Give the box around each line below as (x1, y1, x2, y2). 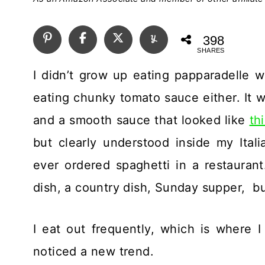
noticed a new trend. (33, 244, 154, 258)
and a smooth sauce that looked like (33, 112, 250, 127)
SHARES (197, 46, 225, 54)
